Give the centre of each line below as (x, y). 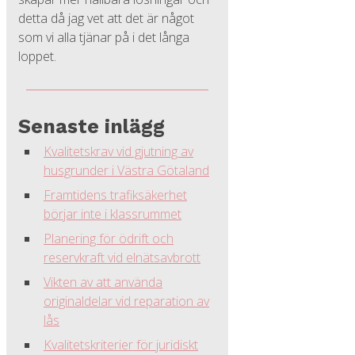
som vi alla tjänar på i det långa (104, 37)
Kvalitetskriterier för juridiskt (121, 345)
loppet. (37, 56)
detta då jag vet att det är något (106, 18)
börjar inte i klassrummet (113, 214)
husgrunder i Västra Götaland (126, 170)
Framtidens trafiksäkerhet (115, 195)
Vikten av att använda (103, 282)
